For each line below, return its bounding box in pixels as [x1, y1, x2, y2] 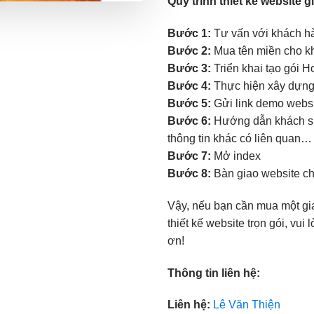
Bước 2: [168, 44, 211, 57]
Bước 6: [168, 114, 211, 127]
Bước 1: [168, 27, 211, 39]
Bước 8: [168, 167, 211, 179]
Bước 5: [168, 97, 211, 109]
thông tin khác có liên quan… [168, 132, 312, 144]
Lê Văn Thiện [213, 299, 280, 311]
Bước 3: [168, 62, 211, 74]
